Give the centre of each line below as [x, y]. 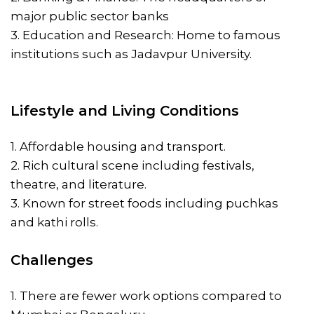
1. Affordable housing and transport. [118, 146]
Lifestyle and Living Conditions [125, 110]
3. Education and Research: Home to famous [145, 35]
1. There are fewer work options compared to [146, 295]
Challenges [52, 260]
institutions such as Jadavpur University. [131, 54]
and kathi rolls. [54, 222]
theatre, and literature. [78, 184]
